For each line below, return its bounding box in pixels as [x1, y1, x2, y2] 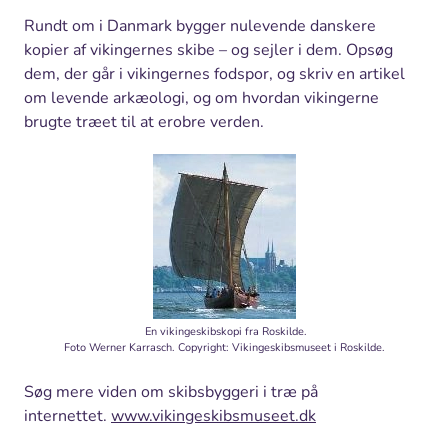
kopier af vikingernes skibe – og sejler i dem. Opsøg [24, 39, 393, 62]
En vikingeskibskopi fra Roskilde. [144, 324, 307, 340]
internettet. [24, 405, 111, 428]
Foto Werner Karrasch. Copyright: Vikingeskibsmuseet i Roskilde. [63, 340, 385, 356]
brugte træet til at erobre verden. [24, 111, 264, 134]
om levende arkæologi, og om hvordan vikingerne [24, 87, 379, 110]
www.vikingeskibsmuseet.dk [111, 405, 316, 428]
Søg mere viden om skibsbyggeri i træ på [24, 381, 318, 404]
